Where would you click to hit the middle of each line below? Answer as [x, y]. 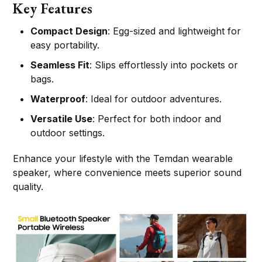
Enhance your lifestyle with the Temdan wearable [123, 159]
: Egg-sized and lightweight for [175, 31]
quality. [28, 187]
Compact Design [69, 31]
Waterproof [58, 99]
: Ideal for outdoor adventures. [154, 99]
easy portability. [65, 45]
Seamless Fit [60, 65]
